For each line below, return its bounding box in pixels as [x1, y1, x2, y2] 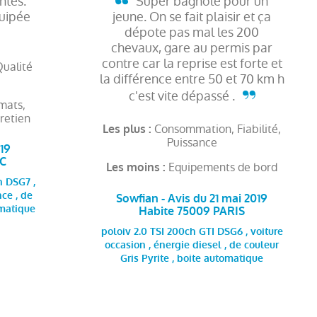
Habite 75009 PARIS [139, 204, 246, 219]
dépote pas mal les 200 [125, 23, 260, 42]
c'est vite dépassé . [128, 87, 238, 105]
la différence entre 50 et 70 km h [99, 70, 284, 88]
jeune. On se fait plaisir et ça [113, 8, 272, 26]
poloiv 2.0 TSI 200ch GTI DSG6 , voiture [100, 226, 283, 239]
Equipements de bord [168, 159, 278, 176]
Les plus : [103, 122, 155, 137]
